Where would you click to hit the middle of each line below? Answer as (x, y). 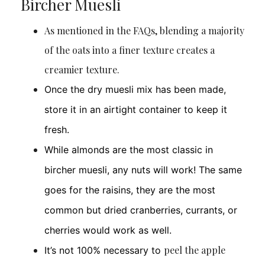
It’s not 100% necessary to (104, 251)
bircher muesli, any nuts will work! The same (143, 170)
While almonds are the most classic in (128, 150)
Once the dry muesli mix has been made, (135, 90)
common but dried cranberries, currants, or (140, 210)
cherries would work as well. (108, 230)
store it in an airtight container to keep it (135, 110)
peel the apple (194, 250)
